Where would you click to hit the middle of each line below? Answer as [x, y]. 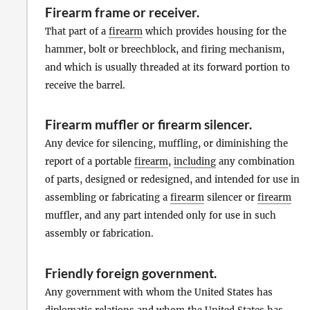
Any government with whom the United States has [159, 292]
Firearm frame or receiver [121, 12]
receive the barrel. [85, 86]
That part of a [77, 32]
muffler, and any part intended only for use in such [161, 216]
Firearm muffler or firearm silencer [147, 125]
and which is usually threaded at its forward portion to [167, 68]
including [195, 162]
